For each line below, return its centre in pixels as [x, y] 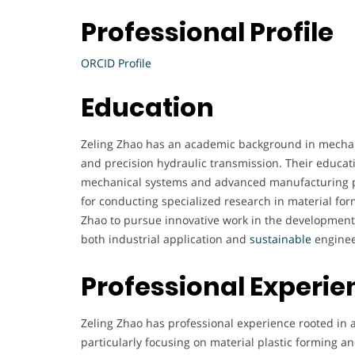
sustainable [281, 239]
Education [147, 108]
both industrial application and [165, 239]
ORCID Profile [118, 63]
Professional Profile [210, 32]
